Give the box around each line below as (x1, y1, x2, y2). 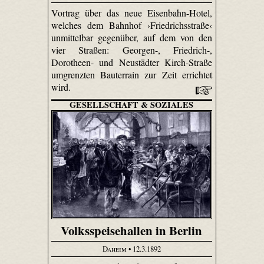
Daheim (102, 243, 127, 255)
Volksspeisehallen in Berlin (61, 221, 203, 239)
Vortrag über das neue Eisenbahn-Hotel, (51, 6, 213, 19)
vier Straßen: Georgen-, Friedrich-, (51, 44, 213, 57)
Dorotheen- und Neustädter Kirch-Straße (51, 56, 213, 69)
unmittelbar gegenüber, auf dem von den (51, 31, 213, 44)
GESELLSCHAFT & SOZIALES (70, 98, 194, 111)
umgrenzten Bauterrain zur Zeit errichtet (51, 68, 213, 81)
